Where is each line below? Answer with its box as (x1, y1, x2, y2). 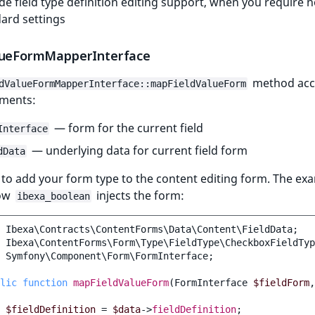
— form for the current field (51, 120, 203, 136)
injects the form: (94, 187, 184, 203)
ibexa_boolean (17, 190, 90, 202)
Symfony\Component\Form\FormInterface (6, 250, 208, 262)
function (22, 276, 67, 288)
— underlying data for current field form (29, 142, 247, 158)
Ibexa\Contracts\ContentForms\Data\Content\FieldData (6, 223, 292, 235)
